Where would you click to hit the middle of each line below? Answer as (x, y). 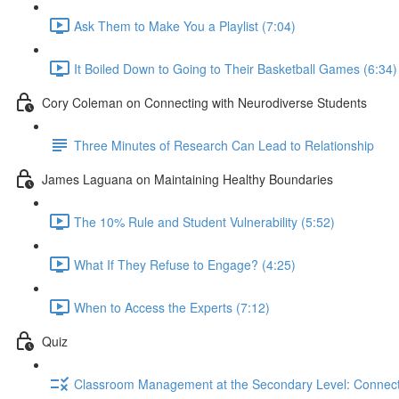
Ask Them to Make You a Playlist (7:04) (185, 25)
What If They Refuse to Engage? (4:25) (185, 264)
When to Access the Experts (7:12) (172, 307)
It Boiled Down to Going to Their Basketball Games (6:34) (236, 68)
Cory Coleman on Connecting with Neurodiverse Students (204, 102)
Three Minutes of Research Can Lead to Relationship (224, 145)
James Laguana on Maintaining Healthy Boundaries (187, 179)
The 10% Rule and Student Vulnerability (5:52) (204, 221)
